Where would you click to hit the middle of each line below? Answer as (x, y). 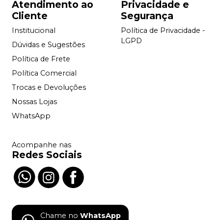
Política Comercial (44, 73)
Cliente (30, 15)
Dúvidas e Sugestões (48, 44)
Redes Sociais (47, 154)
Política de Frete (41, 59)
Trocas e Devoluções (49, 87)
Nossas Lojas (34, 101)
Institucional (34, 30)
